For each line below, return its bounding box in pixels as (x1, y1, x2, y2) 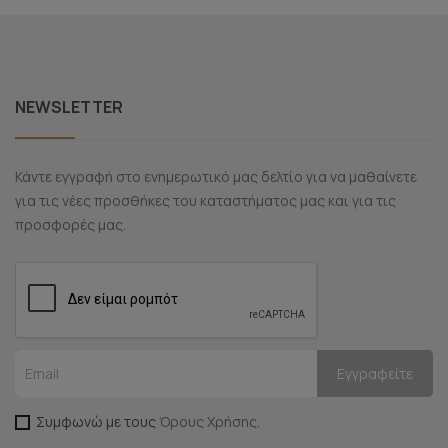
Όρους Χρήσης (158, 411, 257, 431)
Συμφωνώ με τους (35, 411, 159, 431)
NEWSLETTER (14, 95, 123, 118)
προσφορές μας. (14, 214, 126, 234)
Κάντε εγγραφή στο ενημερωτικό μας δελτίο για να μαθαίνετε (14, 166, 417, 186)
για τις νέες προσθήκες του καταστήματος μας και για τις (14, 190, 396, 210)
